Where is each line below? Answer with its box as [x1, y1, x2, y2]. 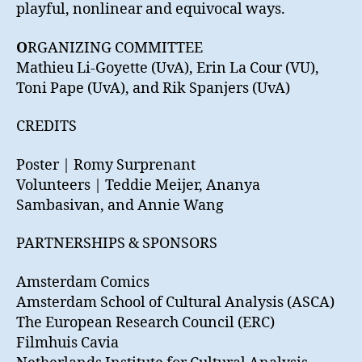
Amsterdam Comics [16, 272, 149, 292]
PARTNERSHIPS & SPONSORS [16, 234, 217, 254]
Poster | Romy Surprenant [16, 155, 196, 175]
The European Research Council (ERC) [16, 313, 275, 332]
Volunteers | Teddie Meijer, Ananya [16, 175, 260, 195]
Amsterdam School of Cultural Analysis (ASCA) [16, 293, 335, 312]
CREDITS [16, 117, 77, 137]
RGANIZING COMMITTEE [27, 38, 203, 57]
